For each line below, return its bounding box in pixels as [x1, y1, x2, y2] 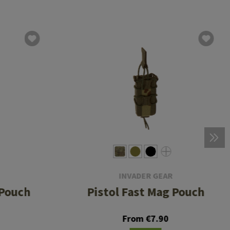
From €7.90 [122, 213, 169, 225]
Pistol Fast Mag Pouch [87, 184, 205, 200]
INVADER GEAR [119, 170, 173, 181]
